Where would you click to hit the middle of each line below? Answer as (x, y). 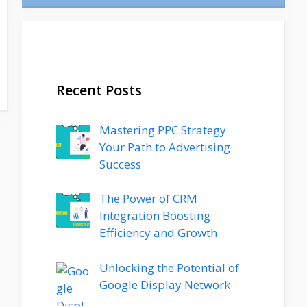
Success (120, 164)
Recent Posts (99, 90)
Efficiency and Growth (158, 233)
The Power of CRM (148, 199)
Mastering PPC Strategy (162, 130)
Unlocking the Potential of (169, 267)
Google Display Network (164, 284)
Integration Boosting (155, 216)
